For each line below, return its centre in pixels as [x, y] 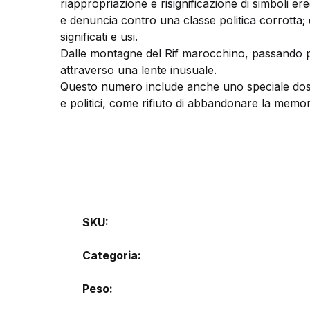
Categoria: [112, 255]
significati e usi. [99, 37]
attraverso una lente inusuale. [138, 70]
